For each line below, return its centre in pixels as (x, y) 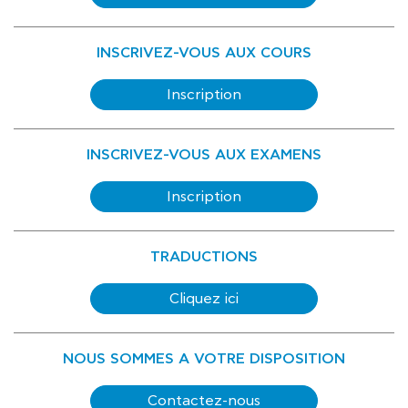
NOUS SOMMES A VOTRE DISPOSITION (204, 359)
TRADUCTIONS (204, 257)
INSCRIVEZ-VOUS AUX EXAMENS (204, 155)
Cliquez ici (204, 299)
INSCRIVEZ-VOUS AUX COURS (204, 53)
